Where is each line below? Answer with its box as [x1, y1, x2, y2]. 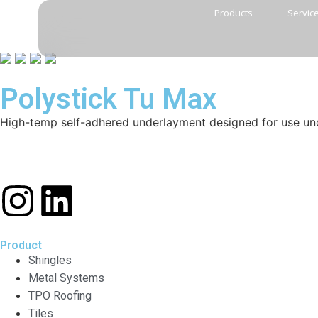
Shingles [28, 253, 72, 267]
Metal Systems [28, 270, 104, 285]
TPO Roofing [28, 288, 92, 302]
